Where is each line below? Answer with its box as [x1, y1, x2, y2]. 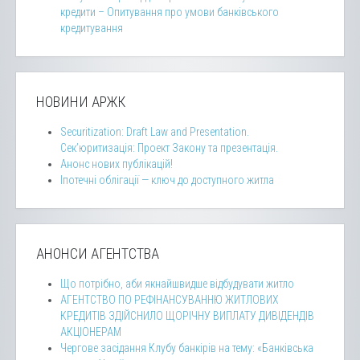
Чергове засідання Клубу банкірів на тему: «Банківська [60, 342, 313, 354]
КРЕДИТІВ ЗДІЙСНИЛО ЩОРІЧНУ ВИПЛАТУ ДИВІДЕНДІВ [60, 309, 314, 322]
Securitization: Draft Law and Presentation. [60, 125, 249, 138]
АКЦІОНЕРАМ [60, 325, 121, 338]
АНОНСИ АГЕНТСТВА [36, 245, 159, 262]
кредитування [60, 22, 123, 35]
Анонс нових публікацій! [60, 157, 173, 170]
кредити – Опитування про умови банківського [60, 6, 279, 18]
